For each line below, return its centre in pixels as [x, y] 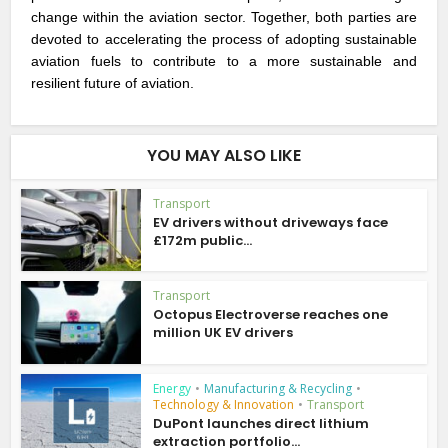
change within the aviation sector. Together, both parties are [224, 16]
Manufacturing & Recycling [278, 388]
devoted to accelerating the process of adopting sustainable [224, 38]
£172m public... [203, 240]
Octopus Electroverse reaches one [271, 315]
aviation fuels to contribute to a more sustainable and [224, 60]
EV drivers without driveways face [271, 222]
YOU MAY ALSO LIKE [224, 155]
